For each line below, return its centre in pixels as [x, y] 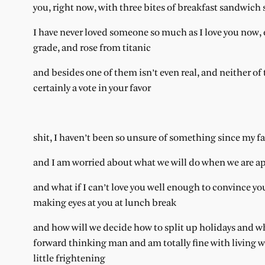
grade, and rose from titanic [92, 48]
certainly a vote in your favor [92, 88]
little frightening [69, 258]
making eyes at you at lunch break [105, 203]
